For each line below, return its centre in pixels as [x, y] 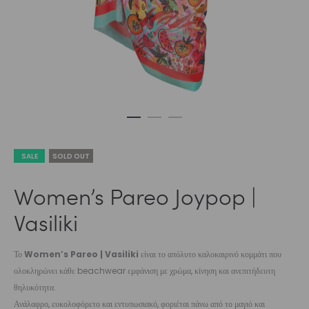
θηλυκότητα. [35, 287]
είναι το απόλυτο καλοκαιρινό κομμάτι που [210, 254]
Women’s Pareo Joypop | [135, 196]
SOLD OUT [71, 156]
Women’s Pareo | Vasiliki [81, 254]
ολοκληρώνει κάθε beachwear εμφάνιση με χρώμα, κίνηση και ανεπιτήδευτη [144, 271]
